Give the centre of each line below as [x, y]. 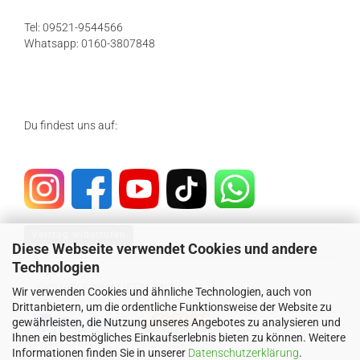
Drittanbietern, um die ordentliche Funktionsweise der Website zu [172, 307]
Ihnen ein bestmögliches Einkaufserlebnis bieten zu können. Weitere [179, 337]
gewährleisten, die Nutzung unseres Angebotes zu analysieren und [176, 322]
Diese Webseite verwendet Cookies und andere [165, 248]
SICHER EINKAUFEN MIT [106, 289]
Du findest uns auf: [71, 125]
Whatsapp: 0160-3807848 [90, 43]
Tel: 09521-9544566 [74, 27]
